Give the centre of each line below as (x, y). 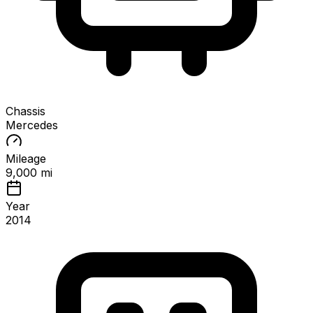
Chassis (26, 111)
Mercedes (32, 125)
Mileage (26, 159)
